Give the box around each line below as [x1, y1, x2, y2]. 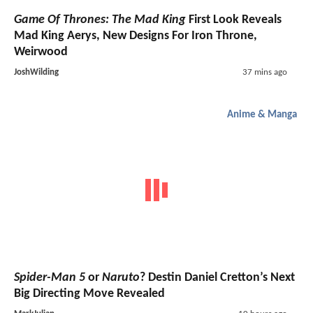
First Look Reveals [186, 13, 282, 27]
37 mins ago [242, 68, 287, 78]
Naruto [102, 270, 140, 284]
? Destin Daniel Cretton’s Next [140, 270, 295, 284]
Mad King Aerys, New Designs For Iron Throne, [14, 29, 257, 43]
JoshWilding [14, 68, 59, 78]
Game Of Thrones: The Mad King [14, 13, 186, 27]
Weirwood [14, 45, 68, 59]
